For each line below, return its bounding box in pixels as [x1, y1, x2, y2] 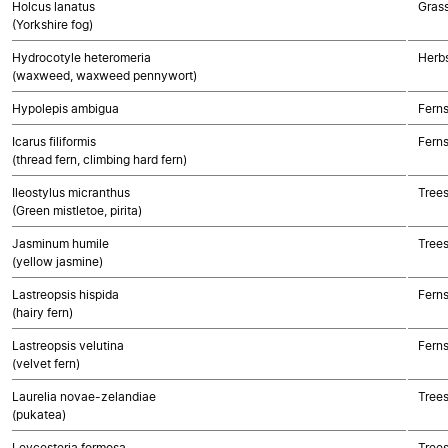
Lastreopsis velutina [12, 338, 124, 353]
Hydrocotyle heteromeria [12, 50, 151, 65]
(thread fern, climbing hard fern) [12, 152, 187, 167]
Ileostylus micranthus [12, 185, 130, 200]
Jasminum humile [12, 236, 109, 251]
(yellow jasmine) [12, 254, 103, 269]
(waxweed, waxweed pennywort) [12, 68, 197, 83]
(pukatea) [12, 407, 66, 422]
